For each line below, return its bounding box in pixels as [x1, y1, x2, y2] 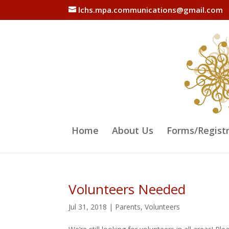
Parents [115, 201, 141, 212]
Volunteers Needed [68, 179, 186, 198]
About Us [112, 124, 153, 136]
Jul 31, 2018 [68, 201, 107, 212]
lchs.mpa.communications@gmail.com [78, 5, 223, 15]
